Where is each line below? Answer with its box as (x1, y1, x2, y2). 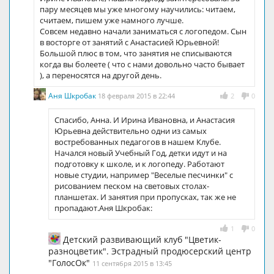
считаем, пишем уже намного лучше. (40, 14, 183, 26)
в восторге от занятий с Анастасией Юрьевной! (40, 36, 219, 48)
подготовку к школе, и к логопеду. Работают (54, 158, 224, 169)
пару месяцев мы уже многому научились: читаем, (40, 3, 235, 15)
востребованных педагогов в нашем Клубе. (54, 136, 221, 147)
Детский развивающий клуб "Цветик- (63, 233, 221, 245)
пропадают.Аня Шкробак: (54, 202, 152, 213)
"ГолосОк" (48, 256, 90, 268)
